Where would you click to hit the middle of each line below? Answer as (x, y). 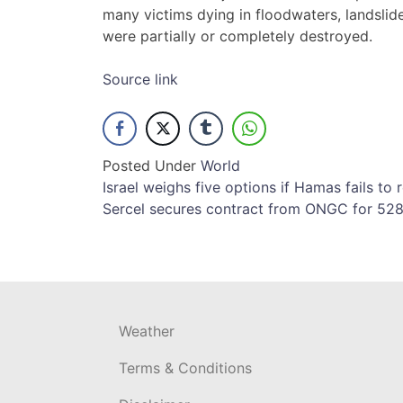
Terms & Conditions (185, 368)
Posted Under (152, 166)
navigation (173, 227)
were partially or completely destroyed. (237, 36)
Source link (140, 80)
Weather (147, 331)
